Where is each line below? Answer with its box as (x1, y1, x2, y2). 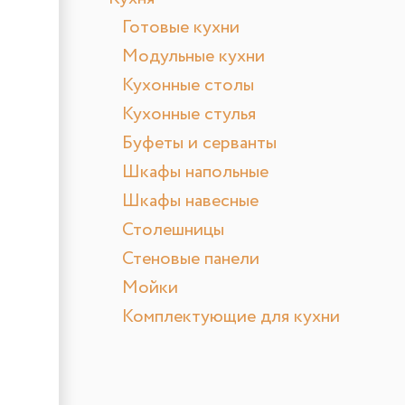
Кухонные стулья (122, 101, 256, 128)
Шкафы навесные (122, 188, 259, 215)
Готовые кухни (122, 14, 240, 42)
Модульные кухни (122, 43, 265, 71)
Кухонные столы (122, 72, 254, 99)
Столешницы (122, 217, 224, 244)
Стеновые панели (122, 246, 259, 273)
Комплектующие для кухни (122, 304, 340, 331)
